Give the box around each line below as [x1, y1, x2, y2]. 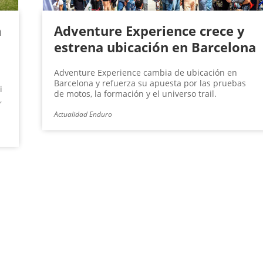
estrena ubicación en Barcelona [53, 38, 256, 56]
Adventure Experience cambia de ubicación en [53, 67, 237, 79]
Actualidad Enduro [53, 109, 112, 120]
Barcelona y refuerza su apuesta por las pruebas [53, 77, 246, 89]
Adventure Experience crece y [53, 22, 245, 40]
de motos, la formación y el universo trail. [53, 88, 217, 100]
